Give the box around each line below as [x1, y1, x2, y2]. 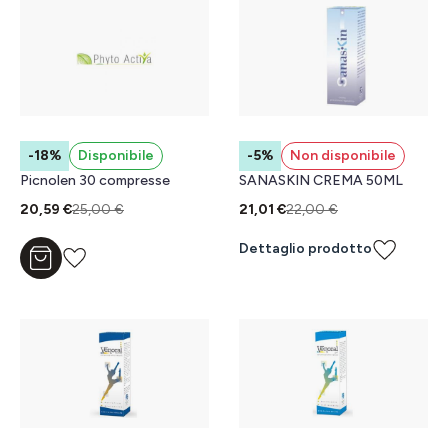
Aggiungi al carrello [39, 255, 168, 273]
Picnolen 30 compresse [20, 171, 170, 189]
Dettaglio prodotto [239, 240, 372, 258]
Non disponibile [290, 146, 396, 164]
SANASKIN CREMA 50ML [239, 171, 403, 189]
